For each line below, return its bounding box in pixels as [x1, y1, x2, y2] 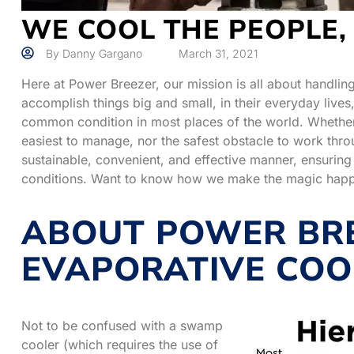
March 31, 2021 [179, 46, 258, 60]
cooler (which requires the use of [21, 336, 218, 352]
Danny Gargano [62, 46, 142, 60]
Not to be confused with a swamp [21, 317, 223, 333]
